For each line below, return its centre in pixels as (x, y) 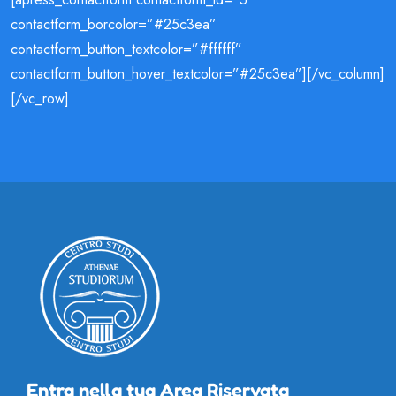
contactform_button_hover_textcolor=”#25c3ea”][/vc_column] (198, 73)
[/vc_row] (40, 98)
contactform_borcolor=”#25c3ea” (114, 24)
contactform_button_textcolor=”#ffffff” (126, 49)
